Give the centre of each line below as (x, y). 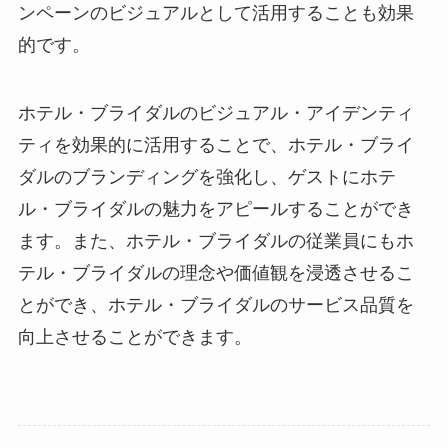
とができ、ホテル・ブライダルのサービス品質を (215, 305)
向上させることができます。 (134, 337)
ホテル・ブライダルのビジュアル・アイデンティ (215, 113)
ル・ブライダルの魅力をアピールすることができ (215, 209)
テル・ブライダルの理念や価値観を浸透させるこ (215, 273)
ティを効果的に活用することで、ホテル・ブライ (215, 145)
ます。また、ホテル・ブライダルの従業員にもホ (215, 241)
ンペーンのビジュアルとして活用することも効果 (215, 13)
